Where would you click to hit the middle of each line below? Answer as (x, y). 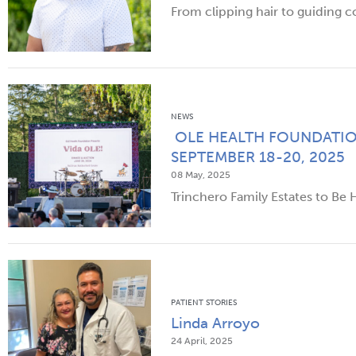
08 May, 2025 (201, 175)
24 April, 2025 (202, 341)
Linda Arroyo (215, 323)
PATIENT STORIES (204, 302)
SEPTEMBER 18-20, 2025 (258, 157)
